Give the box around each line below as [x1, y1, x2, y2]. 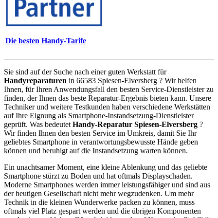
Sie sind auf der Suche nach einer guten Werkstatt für [4, 67, 166, 76]
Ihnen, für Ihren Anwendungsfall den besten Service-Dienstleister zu [4, 85, 214, 93]
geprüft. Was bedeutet [4, 120, 73, 128]
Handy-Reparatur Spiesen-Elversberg [73, 120, 198, 128]
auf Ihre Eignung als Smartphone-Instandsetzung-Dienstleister [4, 111, 194, 120]
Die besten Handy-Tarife [5, 36, 86, 45]
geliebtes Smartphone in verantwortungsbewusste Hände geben [4, 137, 198, 146]
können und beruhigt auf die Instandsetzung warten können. [4, 146, 188, 155]
